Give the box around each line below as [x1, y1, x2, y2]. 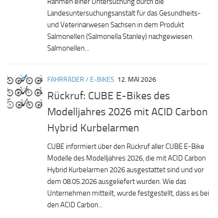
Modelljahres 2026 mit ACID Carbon [47, 105, 208, 119]
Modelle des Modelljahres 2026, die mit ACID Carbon [47, 154, 206, 163]
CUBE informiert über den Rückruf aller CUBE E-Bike [47, 142, 204, 151]
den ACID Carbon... [47, 200, 103, 210]
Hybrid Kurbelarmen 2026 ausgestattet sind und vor [47, 165, 204, 175]
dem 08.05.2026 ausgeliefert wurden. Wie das [47, 177, 186, 186]
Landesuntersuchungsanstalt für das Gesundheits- [47, 9, 201, 18]
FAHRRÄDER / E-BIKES [47, 75, 114, 84]
